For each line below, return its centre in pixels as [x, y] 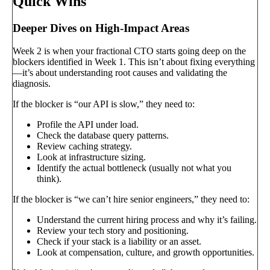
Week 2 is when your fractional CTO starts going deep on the [129, 51]
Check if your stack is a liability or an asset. [119, 242]
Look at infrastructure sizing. [91, 157]
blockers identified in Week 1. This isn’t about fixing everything [134, 62]
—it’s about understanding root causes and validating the [120, 73]
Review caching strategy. [84, 146]
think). [49, 179]
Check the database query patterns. [103, 136]
